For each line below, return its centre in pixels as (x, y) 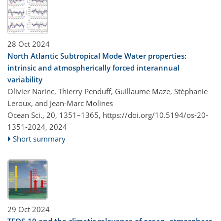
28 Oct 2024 (29, 44)
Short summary (39, 138)
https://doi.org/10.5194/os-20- (155, 115)
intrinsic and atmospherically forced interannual (93, 67)
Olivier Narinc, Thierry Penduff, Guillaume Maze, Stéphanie (108, 91)
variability (25, 79)
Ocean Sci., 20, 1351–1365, (55, 115)
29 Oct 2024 (29, 209)
